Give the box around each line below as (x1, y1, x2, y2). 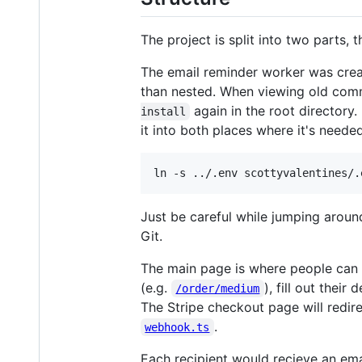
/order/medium (175, 281, 260, 295)
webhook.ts (145, 320, 210, 334)
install (141, 104, 186, 118)
